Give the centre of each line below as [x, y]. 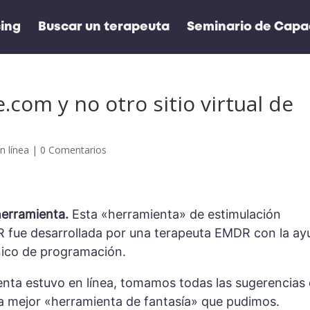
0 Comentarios [74, 150]
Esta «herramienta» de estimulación [175, 215]
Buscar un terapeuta [103, 27]
